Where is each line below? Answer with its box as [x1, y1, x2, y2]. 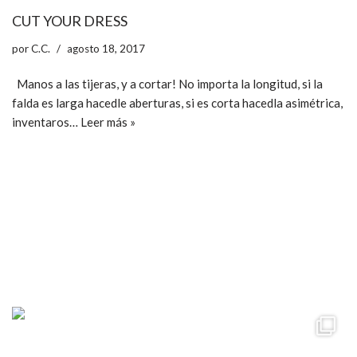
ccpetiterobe [52, 260, 124, 276]
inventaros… [12, 115, 80, 130]
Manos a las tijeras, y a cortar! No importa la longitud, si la [12, 76, 323, 92]
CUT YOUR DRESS [12, 12, 127, 30]
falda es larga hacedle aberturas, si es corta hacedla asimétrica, [12, 96, 343, 111]
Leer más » [80, 115, 135, 130]
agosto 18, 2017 [67, 42, 145, 56]
